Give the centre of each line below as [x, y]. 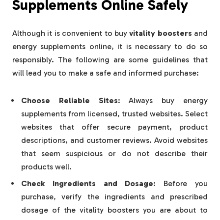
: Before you [181, 183]
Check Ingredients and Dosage [87, 183]
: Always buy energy [163, 100]
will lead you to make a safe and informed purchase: [106, 73]
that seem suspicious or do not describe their [114, 153]
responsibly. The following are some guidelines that [110, 60]
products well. [47, 166]
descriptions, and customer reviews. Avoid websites [114, 140]
